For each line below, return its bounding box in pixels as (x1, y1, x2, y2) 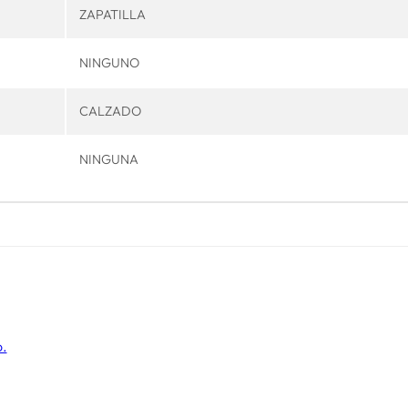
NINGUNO (78, 55, 139, 71)
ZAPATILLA (78, 6, 146, 23)
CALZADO (78, 103, 141, 119)
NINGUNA (78, 151, 138, 168)
